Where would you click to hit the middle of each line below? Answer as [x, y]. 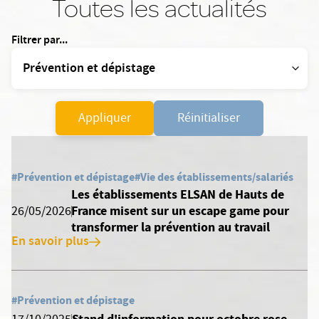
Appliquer [105, 119]
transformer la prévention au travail [171, 227]
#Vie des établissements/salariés [214, 177]
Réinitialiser [209, 119]
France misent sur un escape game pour [181, 211]
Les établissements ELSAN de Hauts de [178, 194]
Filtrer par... [40, 41]
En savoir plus [50, 242]
